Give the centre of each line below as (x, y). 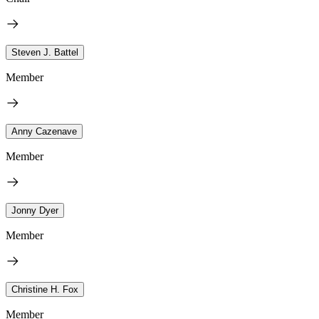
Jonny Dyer (35, 210)
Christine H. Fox (45, 289)
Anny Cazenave (44, 131)
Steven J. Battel (45, 52)
